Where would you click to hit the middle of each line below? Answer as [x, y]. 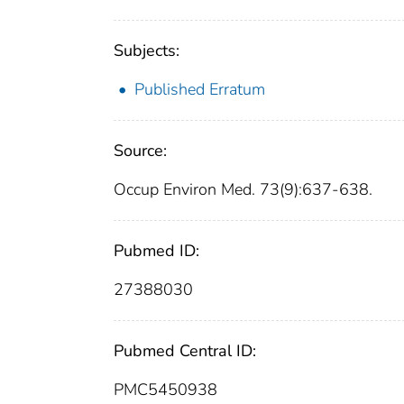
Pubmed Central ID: [185, 351]
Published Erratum [200, 90]
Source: [140, 151]
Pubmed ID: [156, 251]
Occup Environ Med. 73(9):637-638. [243, 190]
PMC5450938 [165, 390]
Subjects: [147, 51]
